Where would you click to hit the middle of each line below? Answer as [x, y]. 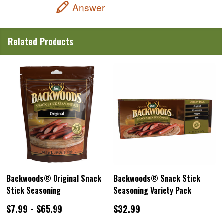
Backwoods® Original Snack [54, 179]
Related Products [41, 41]
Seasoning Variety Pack [152, 191]
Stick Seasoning [34, 191]
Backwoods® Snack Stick [157, 179]
